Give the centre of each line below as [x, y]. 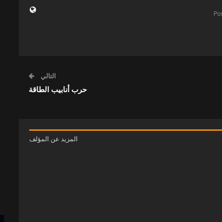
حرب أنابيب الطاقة [58, 89]
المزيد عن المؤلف [54, 139]
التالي [48, 76]
